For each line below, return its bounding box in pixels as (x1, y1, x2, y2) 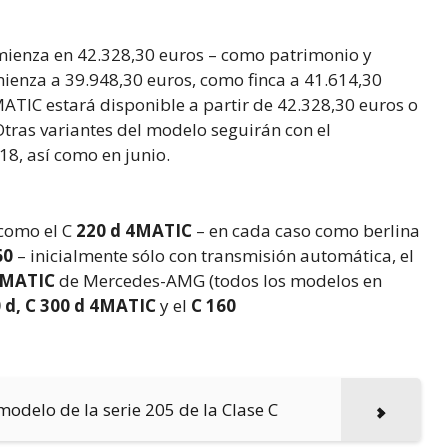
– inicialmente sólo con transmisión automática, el (13, 243, 414, 267)
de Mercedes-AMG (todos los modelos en (55, 268, 382, 292)
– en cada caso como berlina (192, 218, 420, 242)
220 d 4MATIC (76, 218, 192, 242)
